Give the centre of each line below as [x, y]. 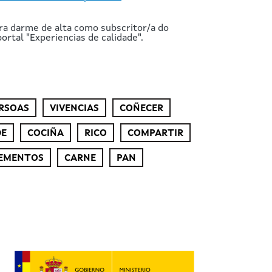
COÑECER [141, 108]
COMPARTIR [155, 133]
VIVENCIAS [74, 108]
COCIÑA [45, 133]
